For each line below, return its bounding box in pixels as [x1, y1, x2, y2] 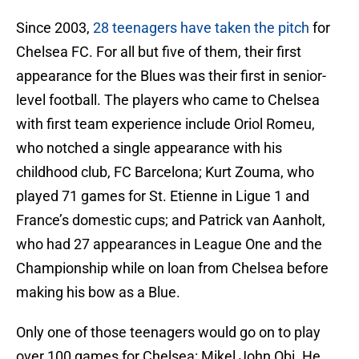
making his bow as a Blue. [16, 284, 180, 301]
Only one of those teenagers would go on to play [16, 324, 321, 341]
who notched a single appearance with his [16, 139, 282, 157]
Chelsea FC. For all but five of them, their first [16, 43, 301, 61]
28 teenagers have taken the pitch [93, 19, 309, 37]
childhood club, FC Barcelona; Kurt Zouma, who [16, 163, 314, 181]
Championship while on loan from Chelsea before [16, 260, 329, 277]
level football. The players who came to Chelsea [16, 91, 320, 109]
